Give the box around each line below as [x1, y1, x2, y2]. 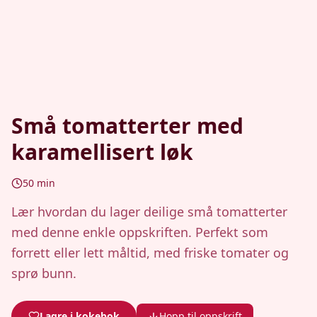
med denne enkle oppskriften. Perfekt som [11, 224, 268, 241]
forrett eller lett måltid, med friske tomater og [11, 244, 289, 261]
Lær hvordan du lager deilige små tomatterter [11, 203, 287, 220]
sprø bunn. [11, 265, 76, 282]
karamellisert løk [11, 137, 193, 166]
